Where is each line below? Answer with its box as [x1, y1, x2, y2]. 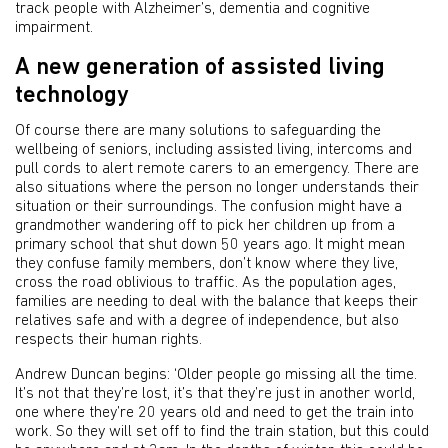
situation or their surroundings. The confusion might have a [15, 199, 402, 215]
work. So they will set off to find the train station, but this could [15, 424, 429, 440]
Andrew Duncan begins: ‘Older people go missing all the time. [15, 367, 417, 383]
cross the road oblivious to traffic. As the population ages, [15, 275, 396, 291]
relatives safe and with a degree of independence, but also [15, 313, 399, 329]
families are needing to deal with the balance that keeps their [15, 294, 418, 310]
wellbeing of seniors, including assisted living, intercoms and [15, 142, 412, 158]
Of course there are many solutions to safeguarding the [15, 123, 381, 139]
